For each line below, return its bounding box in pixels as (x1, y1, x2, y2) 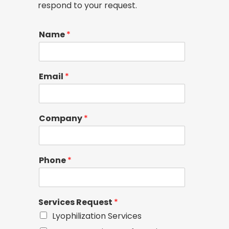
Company (39, 112, 84, 125)
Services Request (38, 196, 114, 209)
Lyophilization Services (52, 210, 142, 222)
